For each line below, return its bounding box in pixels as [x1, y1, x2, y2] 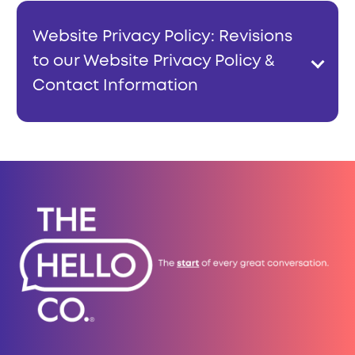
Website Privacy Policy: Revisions [32, 29, 292, 45]
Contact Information [32, 78, 198, 94]
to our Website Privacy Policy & [32, 54, 274, 70]
